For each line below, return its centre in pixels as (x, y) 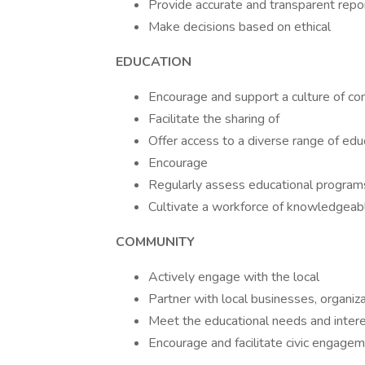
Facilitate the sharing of (214, 119)
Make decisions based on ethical (240, 27)
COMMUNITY (155, 242)
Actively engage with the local (234, 277)
